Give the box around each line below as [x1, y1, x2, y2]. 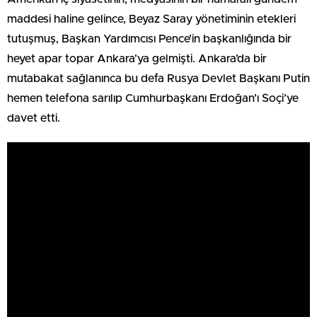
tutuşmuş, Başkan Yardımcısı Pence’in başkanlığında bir [7, 33, 292, 45]
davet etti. [7, 112, 60, 124]
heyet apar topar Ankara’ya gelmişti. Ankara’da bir [7, 52, 267, 64]
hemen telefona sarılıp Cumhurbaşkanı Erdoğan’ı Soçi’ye [7, 92, 299, 104]
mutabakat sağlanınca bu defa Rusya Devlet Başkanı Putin [7, 72, 310, 84]
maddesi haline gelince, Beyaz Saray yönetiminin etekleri [7, 13, 296, 25]
